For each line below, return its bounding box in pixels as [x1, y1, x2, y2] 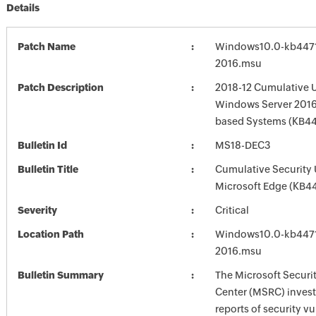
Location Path [17, 229, 84, 240]
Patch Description [17, 82, 104, 93]
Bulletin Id [17, 140, 67, 151]
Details [6, 2, 39, 13]
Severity [17, 205, 57, 216]
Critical [214, 205, 249, 216]
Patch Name [17, 41, 75, 52]
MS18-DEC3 [214, 140, 270, 151]
